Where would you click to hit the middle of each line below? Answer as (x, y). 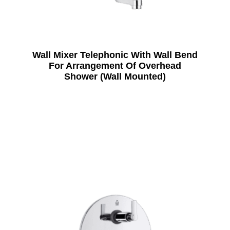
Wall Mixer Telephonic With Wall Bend (115, 55)
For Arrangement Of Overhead (115, 65)
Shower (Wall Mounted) (115, 76)
